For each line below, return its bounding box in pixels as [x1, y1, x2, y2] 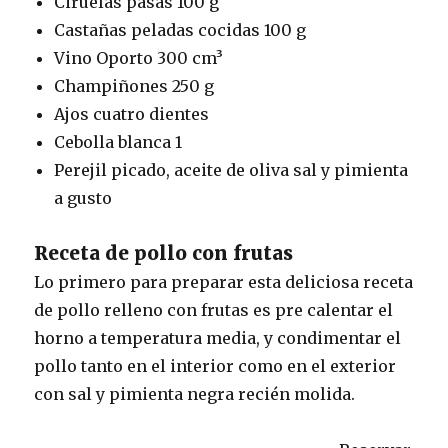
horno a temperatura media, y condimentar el [34, 328, 402, 349]
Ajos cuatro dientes [54, 104, 210, 125]
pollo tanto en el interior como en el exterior [34, 356, 397, 377]
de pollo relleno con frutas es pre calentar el [34, 300, 394, 321]
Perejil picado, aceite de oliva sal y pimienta [54, 160, 409, 181]
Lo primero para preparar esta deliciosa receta [34, 272, 414, 293]
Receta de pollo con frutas [34, 241, 294, 266]
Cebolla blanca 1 [54, 132, 183, 153]
